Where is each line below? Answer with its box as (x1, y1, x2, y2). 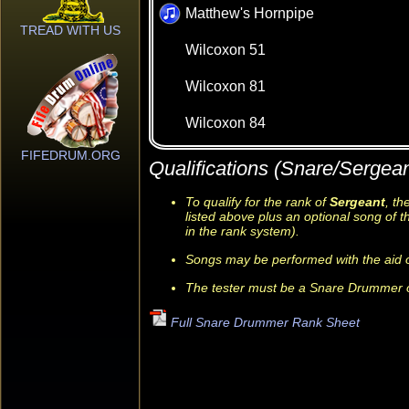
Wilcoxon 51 (185, 42, 266, 58)
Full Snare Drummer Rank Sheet (167, 315, 360, 330)
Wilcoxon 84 (185, 115, 266, 131)
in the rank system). (185, 224, 299, 238)
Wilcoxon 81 (185, 79, 266, 94)
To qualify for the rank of (185, 194, 330, 209)
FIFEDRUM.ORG (20, 148, 121, 163)
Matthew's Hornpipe (185, 5, 314, 21)
